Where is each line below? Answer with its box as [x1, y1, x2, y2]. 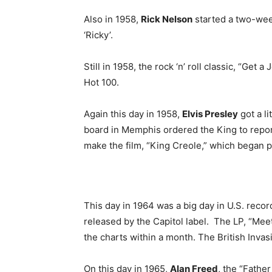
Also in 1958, [84, 13, 141, 25]
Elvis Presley [182, 108, 238, 120]
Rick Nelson [141, 13, 192, 25]
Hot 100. [84, 76, 119, 88]
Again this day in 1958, [84, 108, 182, 120]
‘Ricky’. [84, 29, 113, 41]
